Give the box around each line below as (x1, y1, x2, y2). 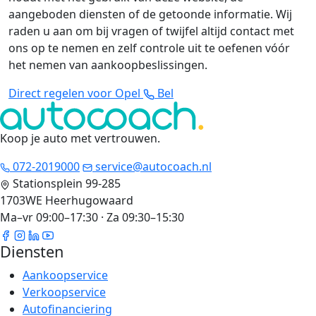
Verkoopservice (23, 284, 106, 300)
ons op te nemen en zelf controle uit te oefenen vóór (8, 40, 290, 56)
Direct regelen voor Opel (8, 85, 143, 102)
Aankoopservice (23, 267, 108, 284)
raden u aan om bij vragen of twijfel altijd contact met (8, 23, 294, 39)
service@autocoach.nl (92, 159, 212, 175)
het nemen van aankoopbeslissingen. (8, 57, 207, 73)
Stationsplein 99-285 (13, 176, 121, 192)
